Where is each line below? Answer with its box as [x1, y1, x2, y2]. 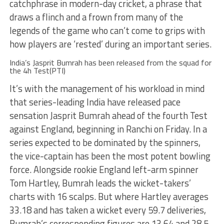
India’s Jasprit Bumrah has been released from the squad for [9, 56, 211, 68]
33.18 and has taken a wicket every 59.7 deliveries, [9, 203, 206, 217]
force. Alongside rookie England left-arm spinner [9, 162, 198, 176]
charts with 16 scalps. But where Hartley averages [9, 189, 208, 203]
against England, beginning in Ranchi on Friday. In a [9, 122, 207, 136]
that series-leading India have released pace [9, 95, 180, 109]
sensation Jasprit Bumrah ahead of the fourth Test [9, 108, 207, 122]
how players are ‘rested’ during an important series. [9, 37, 211, 51]
